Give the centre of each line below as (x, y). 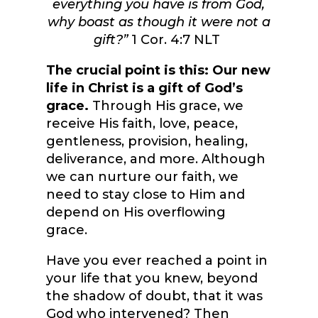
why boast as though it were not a (159, 22)
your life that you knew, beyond (152, 279)
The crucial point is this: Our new (158, 71)
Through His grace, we (166, 106)
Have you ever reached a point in (157, 261)
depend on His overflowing (136, 213)
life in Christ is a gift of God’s (144, 88)
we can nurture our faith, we (142, 177)
